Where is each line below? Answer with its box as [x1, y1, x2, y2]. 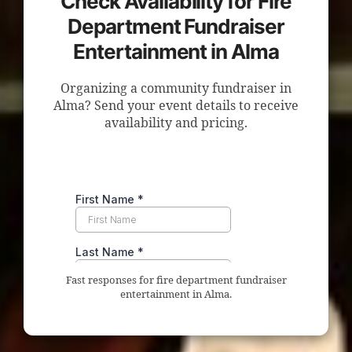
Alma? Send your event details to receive [53, 98, 299, 114]
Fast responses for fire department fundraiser [65, 274, 287, 287]
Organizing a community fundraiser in [60, 81, 291, 97]
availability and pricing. [104, 115, 247, 131]
